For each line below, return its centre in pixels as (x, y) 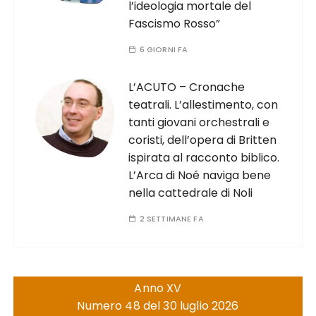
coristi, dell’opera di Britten (203, 140)
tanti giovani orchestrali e (199, 122)
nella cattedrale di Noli (191, 193)
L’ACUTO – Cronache (187, 87)
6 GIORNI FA (164, 49)
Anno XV (158, 288)
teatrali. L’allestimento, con (203, 105)
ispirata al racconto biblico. (204, 158)
